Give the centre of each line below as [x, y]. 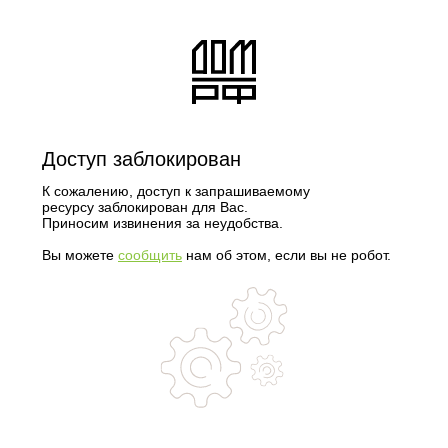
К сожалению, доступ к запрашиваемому [176, 191]
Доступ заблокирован [141, 159]
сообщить [150, 255]
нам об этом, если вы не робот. [286, 255]
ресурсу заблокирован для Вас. [145, 207]
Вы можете [80, 255]
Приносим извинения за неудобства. [162, 223]
